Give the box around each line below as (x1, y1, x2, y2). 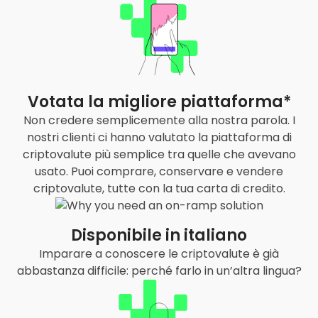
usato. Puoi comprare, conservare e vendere (35, 163, 283, 180)
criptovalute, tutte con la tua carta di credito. (33, 180, 285, 197)
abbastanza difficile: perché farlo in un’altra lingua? (16, 262, 302, 279)
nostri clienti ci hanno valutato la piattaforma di (26, 128, 292, 146)
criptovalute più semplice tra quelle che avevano (22, 146, 296, 163)
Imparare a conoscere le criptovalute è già (39, 245, 279, 262)
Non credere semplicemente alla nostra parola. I (23, 111, 295, 128)
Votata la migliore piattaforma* (27, 90, 291, 113)
